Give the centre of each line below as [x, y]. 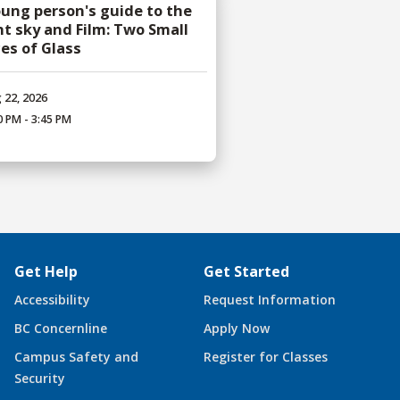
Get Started [246, 272]
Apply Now [237, 329]
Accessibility [52, 300]
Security [40, 379]
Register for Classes [266, 357]
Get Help [46, 272]
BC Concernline [61, 329]
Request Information [270, 300]
